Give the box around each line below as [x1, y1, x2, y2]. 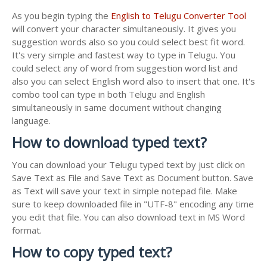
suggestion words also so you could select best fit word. [12, 35, 245, 48]
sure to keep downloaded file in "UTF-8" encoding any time [12, 197, 254, 210]
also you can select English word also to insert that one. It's [12, 74, 255, 87]
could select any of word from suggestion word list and [12, 61, 238, 74]
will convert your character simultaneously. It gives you [12, 22, 236, 35]
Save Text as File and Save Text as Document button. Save [12, 171, 253, 184]
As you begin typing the [12, 9, 111, 21]
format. [12, 223, 42, 236]
